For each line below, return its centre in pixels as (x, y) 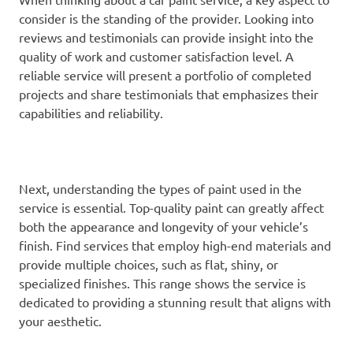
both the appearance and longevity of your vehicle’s (163, 226)
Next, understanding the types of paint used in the (160, 188)
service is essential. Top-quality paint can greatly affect (171, 207)
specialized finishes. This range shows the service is (162, 282)
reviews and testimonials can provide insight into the (166, 37)
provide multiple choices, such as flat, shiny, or (149, 264)
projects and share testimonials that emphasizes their (169, 93)
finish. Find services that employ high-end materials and (175, 245)
